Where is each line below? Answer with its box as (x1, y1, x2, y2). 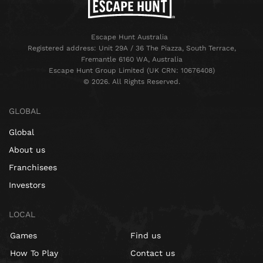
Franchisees (9, 163, 57, 173)
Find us (130, 231, 161, 241)
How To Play (10, 248, 58, 258)
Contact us (130, 248, 175, 258)
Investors (9, 180, 45, 190)
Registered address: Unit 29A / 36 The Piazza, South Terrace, (27, 44, 236, 53)
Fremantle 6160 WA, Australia (80, 55, 183, 64)
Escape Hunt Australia (90, 33, 173, 42)
